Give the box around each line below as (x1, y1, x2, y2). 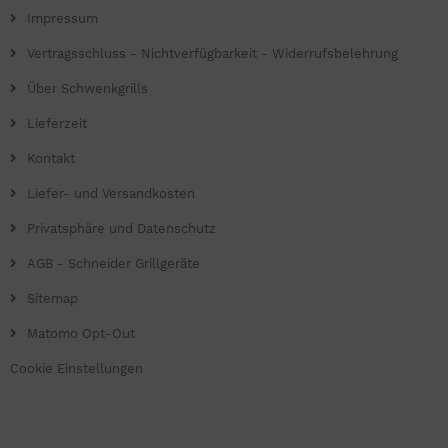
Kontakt (27, 151, 75, 167)
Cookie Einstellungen (10, 361, 143, 377)
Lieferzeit (27, 116, 87, 132)
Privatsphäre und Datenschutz (27, 221, 216, 237)
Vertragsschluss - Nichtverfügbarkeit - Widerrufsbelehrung (27, 46, 398, 62)
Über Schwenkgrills (27, 81, 148, 97)
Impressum (27, 11, 98, 27)
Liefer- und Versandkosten (27, 186, 195, 202)
